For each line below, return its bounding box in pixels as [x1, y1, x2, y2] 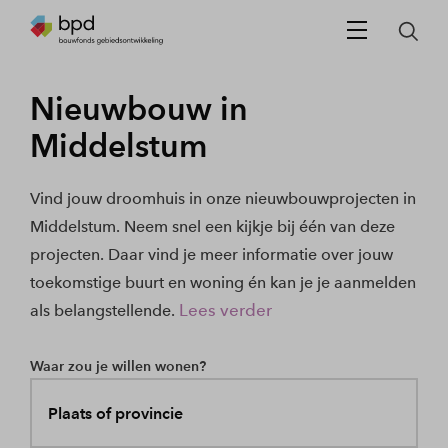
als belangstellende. [30, 301, 175, 320]
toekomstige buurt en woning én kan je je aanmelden [30, 273, 416, 292]
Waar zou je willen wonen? [30, 357, 206, 375]
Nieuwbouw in [30, 89, 248, 128]
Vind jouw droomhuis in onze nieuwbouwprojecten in [30, 189, 416, 208]
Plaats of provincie [47, 403, 183, 423]
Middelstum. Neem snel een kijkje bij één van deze [30, 217, 395, 236]
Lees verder [179, 300, 272, 320]
